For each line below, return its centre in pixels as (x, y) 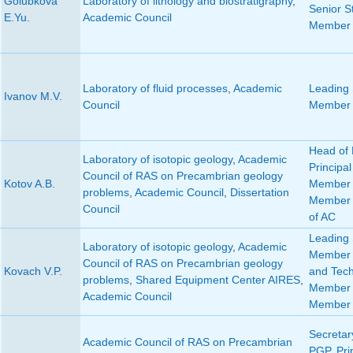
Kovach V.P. (33, 271)
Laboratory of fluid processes (155, 89)
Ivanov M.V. (33, 97)
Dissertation (259, 193)
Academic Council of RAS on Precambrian (187, 342)
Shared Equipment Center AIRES (217, 280)
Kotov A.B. (29, 184)
